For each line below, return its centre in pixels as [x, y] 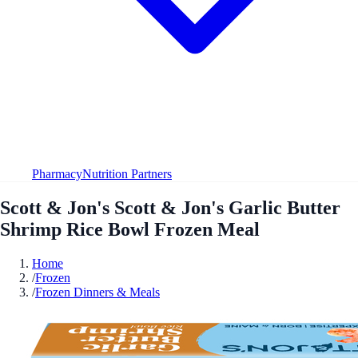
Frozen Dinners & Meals [97, 292]
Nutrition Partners [127, 173]
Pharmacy [57, 173]
